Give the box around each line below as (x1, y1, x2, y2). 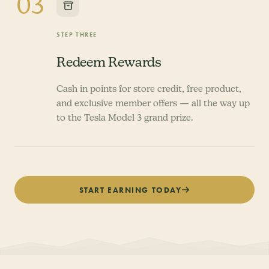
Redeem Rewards (56, 54, 162, 70)
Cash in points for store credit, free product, (56, 83, 241, 94)
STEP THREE (56, 31, 97, 38)
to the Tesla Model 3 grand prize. (56, 112, 193, 122)
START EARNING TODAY (79, 185, 182, 195)
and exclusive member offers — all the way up (56, 98, 250, 108)
